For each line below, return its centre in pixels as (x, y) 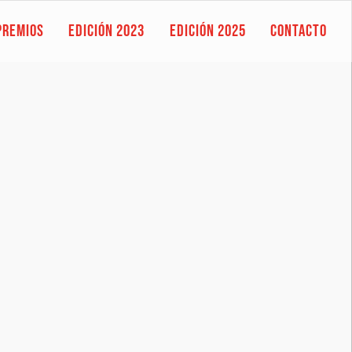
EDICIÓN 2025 (207, 31)
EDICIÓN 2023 (107, 31)
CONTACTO (299, 31)
